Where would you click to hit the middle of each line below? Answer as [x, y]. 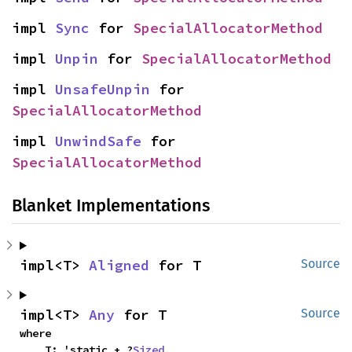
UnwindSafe [98, 141]
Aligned [119, 265]
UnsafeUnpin [103, 89]
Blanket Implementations [111, 205]
